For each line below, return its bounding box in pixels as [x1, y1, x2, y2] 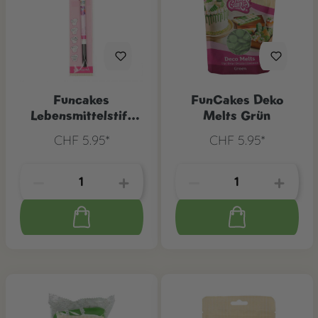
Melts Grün [203, 106, 270, 124]
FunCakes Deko [190, 91, 283, 108]
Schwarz [55, 122, 107, 139]
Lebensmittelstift [30, 106, 133, 124]
